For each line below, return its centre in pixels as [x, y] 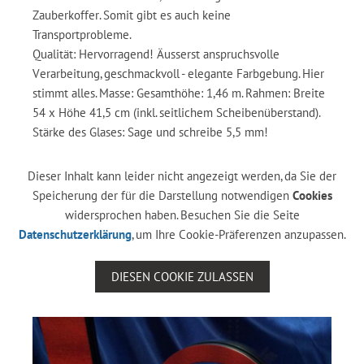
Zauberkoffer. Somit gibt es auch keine [132, 15]
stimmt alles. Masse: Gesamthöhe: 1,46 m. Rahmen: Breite [179, 93]
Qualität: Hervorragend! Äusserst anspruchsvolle [156, 54]
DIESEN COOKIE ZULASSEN [182, 277]
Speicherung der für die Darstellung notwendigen [162, 195]
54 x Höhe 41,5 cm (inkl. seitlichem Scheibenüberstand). [176, 113]
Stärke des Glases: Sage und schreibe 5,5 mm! [150, 132]
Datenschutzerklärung [75, 234]
